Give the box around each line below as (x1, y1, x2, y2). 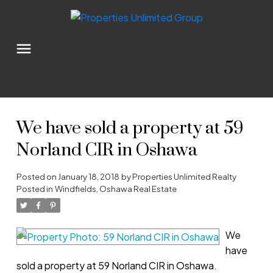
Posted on (16, 171, 58, 182)
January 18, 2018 (57, 171, 119, 182)
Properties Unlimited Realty (132, 171, 236, 182)
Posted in (16, 183, 53, 194)
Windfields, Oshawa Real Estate (54, 183, 177, 194)
